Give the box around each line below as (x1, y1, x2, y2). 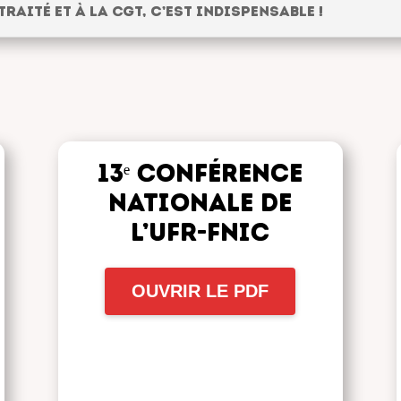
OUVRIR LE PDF (132, 280, 269, 301)
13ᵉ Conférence (98, 157, 303, 188)
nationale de (108, 186, 293, 218)
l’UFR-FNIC (131, 216, 270, 247)
